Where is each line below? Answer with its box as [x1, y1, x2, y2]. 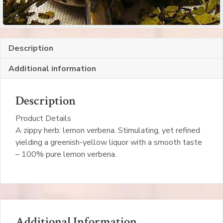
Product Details [15, 113, 71, 124]
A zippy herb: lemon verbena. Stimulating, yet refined [15, 125, 200, 136]
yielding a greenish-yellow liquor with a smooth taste [15, 137, 202, 148]
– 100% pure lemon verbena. [15, 149, 116, 160]
